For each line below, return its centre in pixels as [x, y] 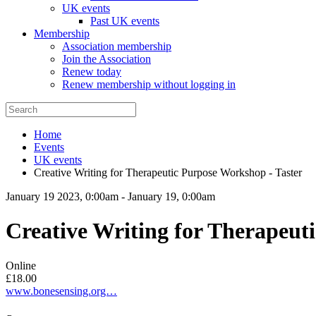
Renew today [92, 72]
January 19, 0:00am [171, 196]
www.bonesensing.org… [61, 291]
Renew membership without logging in [149, 84]
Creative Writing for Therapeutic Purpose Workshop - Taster [168, 172]
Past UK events [125, 21]
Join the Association [107, 59]
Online [21, 265]
